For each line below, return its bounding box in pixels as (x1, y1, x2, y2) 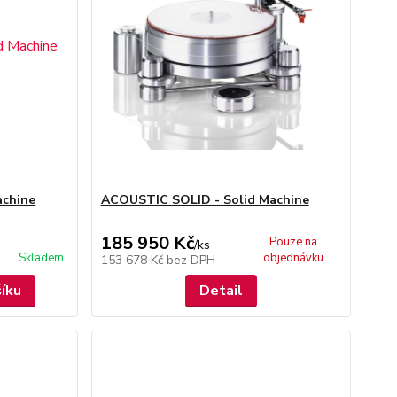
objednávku (262, 250, 323, 266)
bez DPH (166, 252, 215, 269)
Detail (198, 281, 243, 300)
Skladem (18, 250, 64, 266)
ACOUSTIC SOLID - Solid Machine (100, 191, 309, 208)
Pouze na (269, 234, 317, 250)
